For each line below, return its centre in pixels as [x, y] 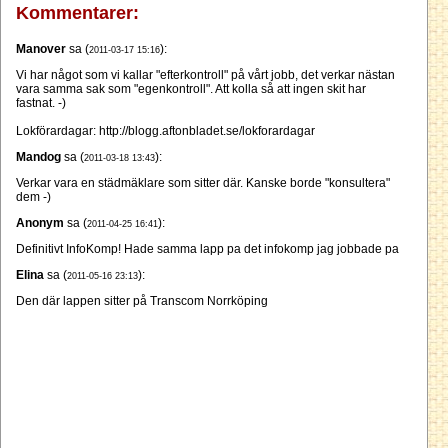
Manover [41, 49]
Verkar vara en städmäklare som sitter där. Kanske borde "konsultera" [203, 183]
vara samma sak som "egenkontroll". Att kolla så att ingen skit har [191, 89]
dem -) [33, 197]
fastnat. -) [41, 103]
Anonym [40, 223]
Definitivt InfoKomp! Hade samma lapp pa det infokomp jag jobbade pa [207, 249]
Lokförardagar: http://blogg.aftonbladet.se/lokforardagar [165, 131]
